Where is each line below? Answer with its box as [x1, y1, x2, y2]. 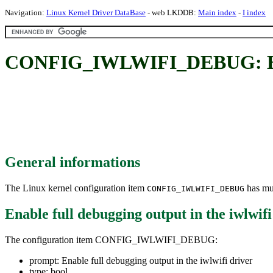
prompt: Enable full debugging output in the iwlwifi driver [29, 255, 252, 266]
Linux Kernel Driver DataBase [46, 8, 146, 17]
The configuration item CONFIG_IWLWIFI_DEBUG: [5, 234, 218, 245]
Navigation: [5, 8, 46, 17]
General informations [5, 154, 140, 170]
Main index [198, 8, 236, 17]
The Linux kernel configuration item [5, 182, 147, 193]
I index [243, 8, 266, 17]
